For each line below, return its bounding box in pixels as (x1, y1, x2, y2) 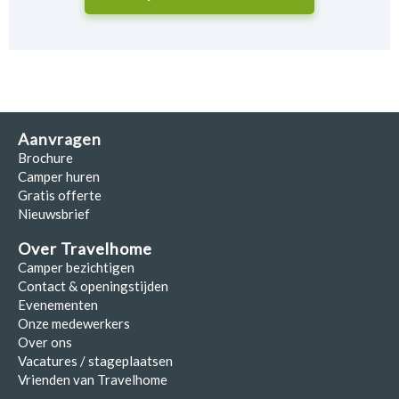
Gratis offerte (18, 186, 102, 203)
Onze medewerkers (18, 314, 130, 331)
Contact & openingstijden (18, 277, 168, 294)
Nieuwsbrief (18, 205, 90, 222)
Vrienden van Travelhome (18, 370, 167, 387)
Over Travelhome (18, 238, 152, 258)
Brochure (18, 149, 73, 166)
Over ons (18, 333, 72, 350)
